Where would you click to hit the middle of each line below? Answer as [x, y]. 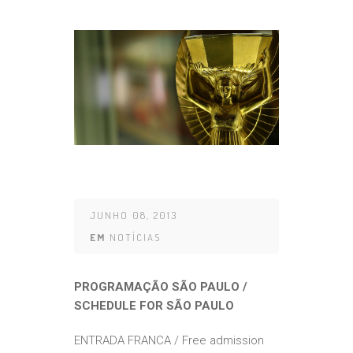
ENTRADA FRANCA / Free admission [169, 341]
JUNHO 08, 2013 [134, 216]
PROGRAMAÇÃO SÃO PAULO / [161, 287]
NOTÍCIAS [135, 238]
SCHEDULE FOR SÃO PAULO [154, 306]
